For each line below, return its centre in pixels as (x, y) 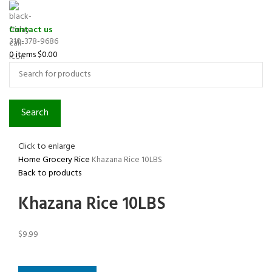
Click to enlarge (47, 146)
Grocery (58, 160)
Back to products (50, 174)
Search (35, 113)
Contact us (31, 30)
